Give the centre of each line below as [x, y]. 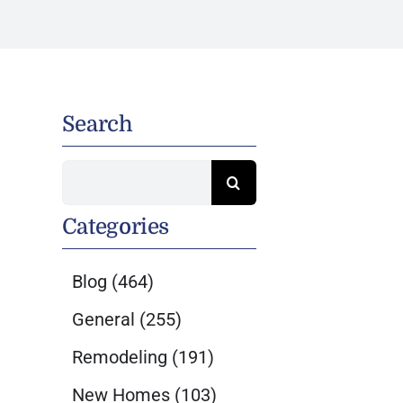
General [103, 319]
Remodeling [119, 357]
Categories [116, 227]
